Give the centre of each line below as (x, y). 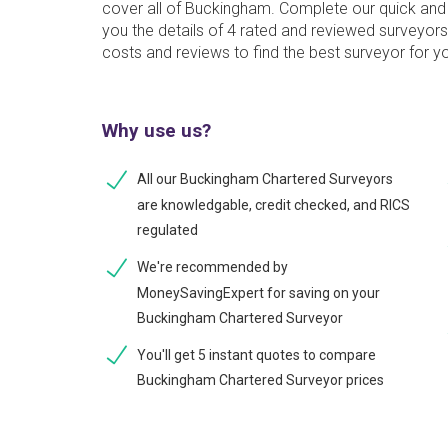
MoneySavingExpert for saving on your (258, 292)
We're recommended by (212, 266)
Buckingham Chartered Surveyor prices (260, 380)
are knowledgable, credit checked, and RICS (273, 204)
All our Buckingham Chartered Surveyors (265, 178)
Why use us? (156, 130)
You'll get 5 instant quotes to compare (256, 354)
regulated (167, 229)
